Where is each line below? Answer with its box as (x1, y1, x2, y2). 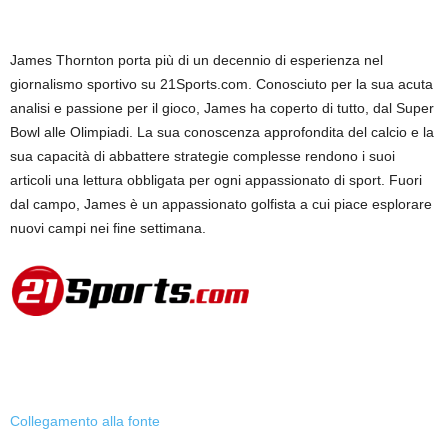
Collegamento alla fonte (10, 413, 160, 429)
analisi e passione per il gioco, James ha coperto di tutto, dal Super (10, 100, 434, 116)
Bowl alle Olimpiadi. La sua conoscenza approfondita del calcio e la (10, 124, 434, 140)
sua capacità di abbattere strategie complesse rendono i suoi (10, 148, 395, 164)
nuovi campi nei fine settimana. (10, 220, 206, 236)
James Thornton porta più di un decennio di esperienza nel (10, 52, 383, 68)
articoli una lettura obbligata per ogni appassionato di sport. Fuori (10, 172, 422, 188)
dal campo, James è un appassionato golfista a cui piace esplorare (10, 196, 432, 212)
